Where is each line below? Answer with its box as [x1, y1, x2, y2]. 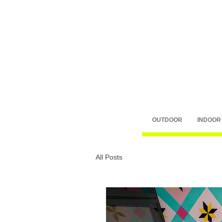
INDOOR [197, 116, 221, 123]
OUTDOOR [152, 116, 182, 123]
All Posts [96, 153, 122, 161]
